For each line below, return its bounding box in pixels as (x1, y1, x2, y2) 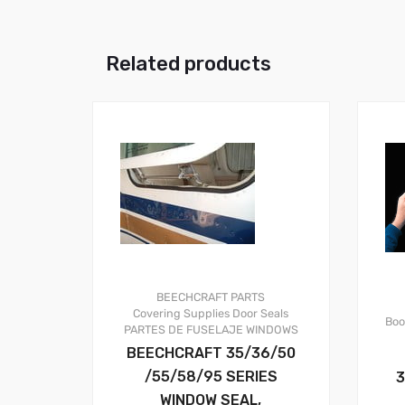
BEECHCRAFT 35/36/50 (126, 344, 296, 362)
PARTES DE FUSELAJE (123, 322, 243, 336)
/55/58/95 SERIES (144, 367, 278, 385)
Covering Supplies (133, 306, 231, 320)
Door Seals (232, 306, 289, 320)
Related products (106, 51, 271, 76)
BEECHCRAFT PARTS (156, 289, 266, 304)
